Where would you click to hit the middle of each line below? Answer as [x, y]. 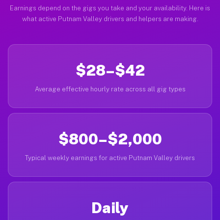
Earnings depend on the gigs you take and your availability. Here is [110, 8]
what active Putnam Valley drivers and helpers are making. [110, 19]
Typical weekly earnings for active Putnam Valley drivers [110, 158]
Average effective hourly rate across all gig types [110, 89]
